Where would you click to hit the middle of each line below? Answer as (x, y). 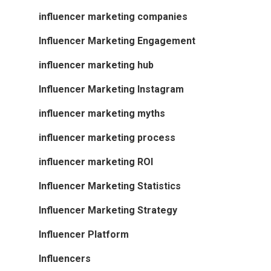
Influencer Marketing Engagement (117, 41)
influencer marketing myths (102, 114)
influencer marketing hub (96, 65)
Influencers (65, 259)
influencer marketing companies (113, 17)
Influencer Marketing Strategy (108, 211)
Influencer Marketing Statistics (110, 186)
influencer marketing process (107, 138)
